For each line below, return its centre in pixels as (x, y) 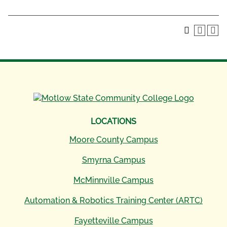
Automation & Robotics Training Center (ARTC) (113, 200)
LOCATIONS (113, 121)
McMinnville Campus (113, 180)
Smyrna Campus (113, 160)
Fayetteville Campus (113, 220)
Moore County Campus (113, 139)
